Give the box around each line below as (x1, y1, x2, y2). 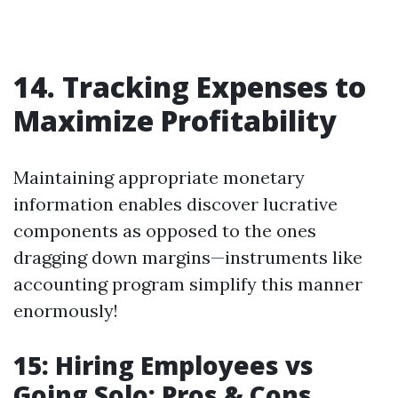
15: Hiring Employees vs (13, 348, 314, 382)
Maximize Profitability (13, 101, 337, 139)
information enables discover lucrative (13, 193, 338, 215)
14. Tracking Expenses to (13, 68, 366, 106)
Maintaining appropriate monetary (13, 166, 305, 188)
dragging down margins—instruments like (13, 246, 362, 268)
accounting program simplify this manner (13, 273, 362, 295)
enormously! (13, 299, 118, 322)
